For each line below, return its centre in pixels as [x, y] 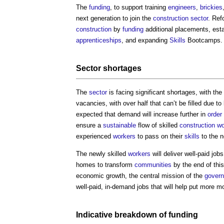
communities [153, 164]
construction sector [180, 18]
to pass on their [160, 136]
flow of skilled [158, 125]
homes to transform [105, 164]
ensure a [89, 125]
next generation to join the [114, 18]
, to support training [139, 7]
